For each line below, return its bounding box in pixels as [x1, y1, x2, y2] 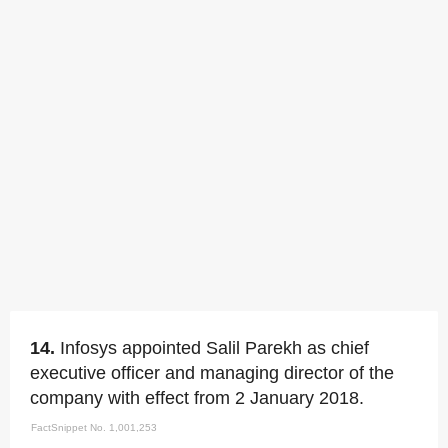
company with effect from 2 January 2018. [30, 388, 364, 408]
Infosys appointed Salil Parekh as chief [60, 338, 369, 358]
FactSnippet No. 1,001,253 [31, 422, 157, 433]
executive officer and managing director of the [30, 363, 394, 383]
